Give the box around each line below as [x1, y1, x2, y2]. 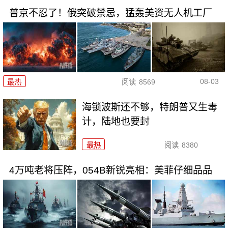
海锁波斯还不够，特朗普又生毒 [82, 101, 218, 112]
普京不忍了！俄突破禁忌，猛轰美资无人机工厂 [9, 7, 212, 18]
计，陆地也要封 [82, 116, 150, 127]
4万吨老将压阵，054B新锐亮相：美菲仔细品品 [9, 164, 212, 176]
